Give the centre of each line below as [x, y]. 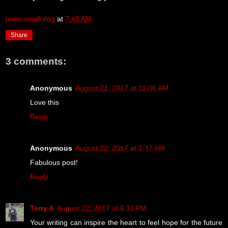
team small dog [30, 19]
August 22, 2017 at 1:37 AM [120, 148]
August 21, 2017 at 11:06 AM [122, 88]
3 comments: [36, 62]
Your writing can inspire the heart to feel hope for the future [126, 222]
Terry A [42, 208]
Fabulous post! [54, 162]
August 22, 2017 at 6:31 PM [102, 208]
